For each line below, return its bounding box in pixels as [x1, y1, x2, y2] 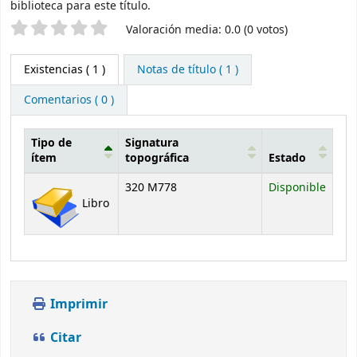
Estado [269, 149, 306, 167]
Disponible [269, 178, 326, 196]
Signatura [125, 134, 178, 151]
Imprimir [47, 294, 108, 314]
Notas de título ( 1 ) [136, 61, 238, 78]
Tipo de [31, 134, 72, 151]
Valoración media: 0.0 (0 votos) [126, 21, 288, 38]
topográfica [125, 149, 189, 167]
